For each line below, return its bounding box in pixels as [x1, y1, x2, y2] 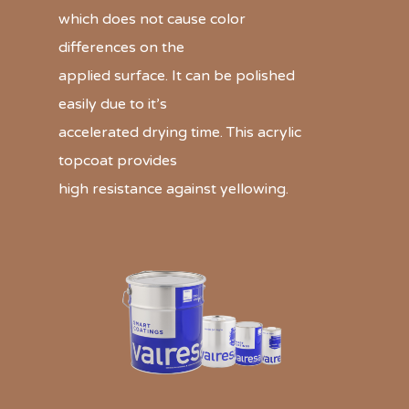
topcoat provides [58, 152, 177, 171]
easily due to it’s [58, 95, 167, 114]
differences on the [58, 38, 184, 58]
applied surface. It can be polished [58, 67, 295, 86]
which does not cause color [58, 10, 246, 29]
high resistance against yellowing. [58, 180, 288, 199]
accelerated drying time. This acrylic [58, 123, 301, 142]
